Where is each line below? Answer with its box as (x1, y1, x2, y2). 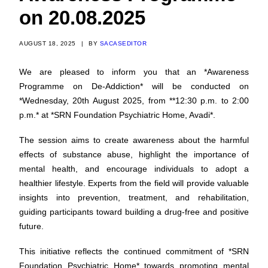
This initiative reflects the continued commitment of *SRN (19, 246, 249, 256)
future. (19, 221, 44, 231)
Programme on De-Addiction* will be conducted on (19, 81, 249, 91)
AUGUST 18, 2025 (19, 40, 76, 47)
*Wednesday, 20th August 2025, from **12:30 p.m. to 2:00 (19, 96, 249, 105)
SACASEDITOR (99, 40, 147, 47)
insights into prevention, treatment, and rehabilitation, (19, 193, 249, 202)
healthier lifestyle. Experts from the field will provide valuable (19, 178, 249, 188)
